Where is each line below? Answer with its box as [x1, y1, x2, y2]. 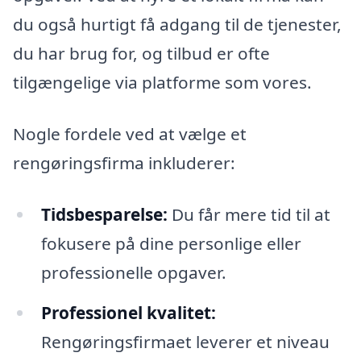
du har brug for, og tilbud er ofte [13, 42, 270, 65]
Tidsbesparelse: [40, 202, 168, 226]
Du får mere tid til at [167, 202, 330, 226]
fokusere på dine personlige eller [40, 231, 301, 255]
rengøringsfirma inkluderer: [13, 151, 235, 175]
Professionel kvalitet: [40, 301, 216, 324]
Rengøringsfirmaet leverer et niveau [40, 330, 330, 353]
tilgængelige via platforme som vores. [13, 71, 312, 94]
